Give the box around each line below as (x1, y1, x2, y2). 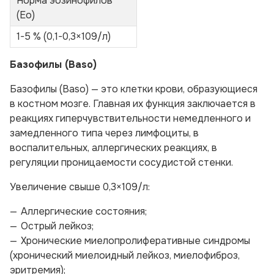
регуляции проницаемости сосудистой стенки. (10, 156, 233, 169)
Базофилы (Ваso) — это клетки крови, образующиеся (10, 83, 257, 95)
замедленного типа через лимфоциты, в (10, 127, 199, 139)
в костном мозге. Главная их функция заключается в (10, 97, 256, 110)
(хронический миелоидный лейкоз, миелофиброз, (10, 249, 240, 262)
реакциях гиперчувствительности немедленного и (10, 112, 251, 125)
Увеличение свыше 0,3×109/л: (10, 180, 150, 193)
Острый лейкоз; (21, 220, 94, 232)
